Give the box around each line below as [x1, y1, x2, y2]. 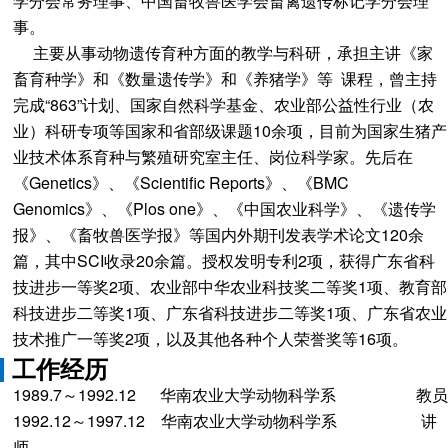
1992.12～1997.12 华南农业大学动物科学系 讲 [12, 409, 437, 432]
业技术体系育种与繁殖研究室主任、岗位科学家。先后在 [12, 145, 413, 168]
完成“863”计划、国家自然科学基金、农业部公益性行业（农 [12, 93, 434, 116]
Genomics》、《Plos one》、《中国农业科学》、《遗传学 [12, 197, 436, 220]
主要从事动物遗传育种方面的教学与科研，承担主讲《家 [12, 41, 433, 64]
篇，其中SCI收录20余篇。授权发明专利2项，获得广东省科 [12, 249, 435, 272]
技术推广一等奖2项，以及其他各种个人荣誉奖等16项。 [12, 327, 408, 350]
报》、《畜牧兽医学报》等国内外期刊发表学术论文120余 [12, 223, 424, 246]
